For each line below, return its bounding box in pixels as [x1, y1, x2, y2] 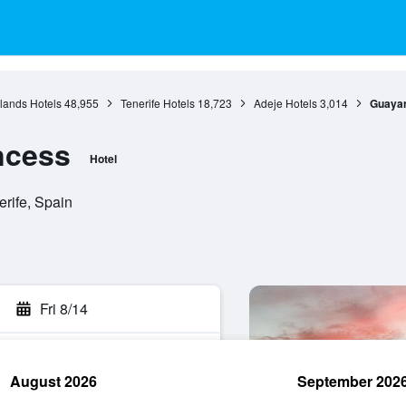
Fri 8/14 [40, 298, 88, 319]
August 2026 [10, 371, 97, 391]
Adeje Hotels [253, 95, 317, 111]
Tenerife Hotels [120, 95, 195, 111]
